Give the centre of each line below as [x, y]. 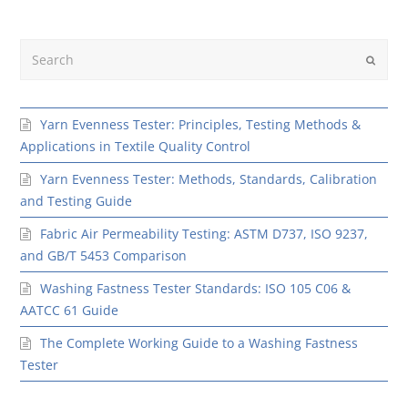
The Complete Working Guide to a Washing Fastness [199, 342]
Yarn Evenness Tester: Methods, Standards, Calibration [209, 178]
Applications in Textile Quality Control [136, 146]
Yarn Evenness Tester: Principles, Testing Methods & [201, 124]
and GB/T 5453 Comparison [104, 255]
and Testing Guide [76, 200]
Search [41, 49]
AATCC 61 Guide [70, 310]
